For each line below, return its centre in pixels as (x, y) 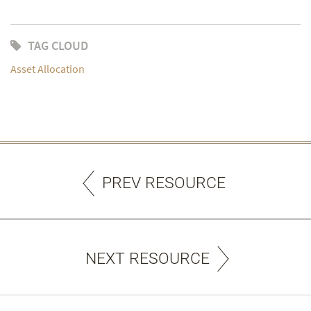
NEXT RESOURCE (147, 258)
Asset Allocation (48, 68)
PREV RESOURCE (164, 183)
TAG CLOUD (58, 45)
